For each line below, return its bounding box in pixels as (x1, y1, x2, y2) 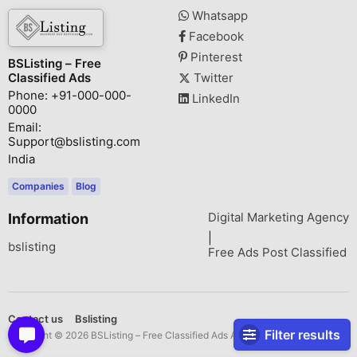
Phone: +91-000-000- (8, 88, 131, 103)
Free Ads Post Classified (208, 245, 347, 260)
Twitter (190, 70, 233, 85)
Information (8, 210, 88, 227)
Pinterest (187, 49, 242, 65)
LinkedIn (189, 91, 240, 106)
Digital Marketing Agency (208, 210, 349, 225)
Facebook (186, 29, 244, 44)
